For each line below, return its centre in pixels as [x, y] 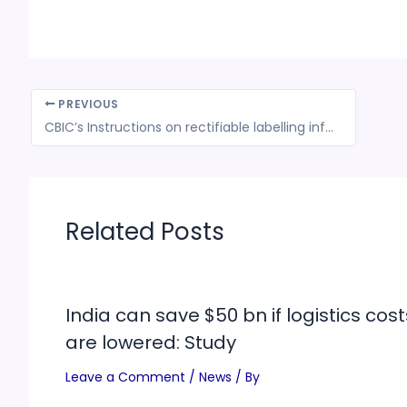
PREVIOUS [87, 104]
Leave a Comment [125, 377]
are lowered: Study [151, 342]
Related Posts [145, 231]
